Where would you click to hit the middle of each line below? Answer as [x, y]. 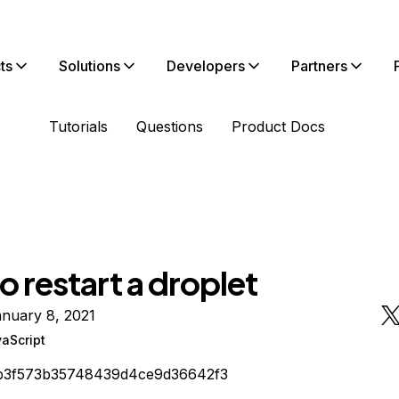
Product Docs [278, 126]
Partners [319, 66]
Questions [170, 126]
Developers [206, 66]
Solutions [90, 66]
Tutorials [78, 126]
